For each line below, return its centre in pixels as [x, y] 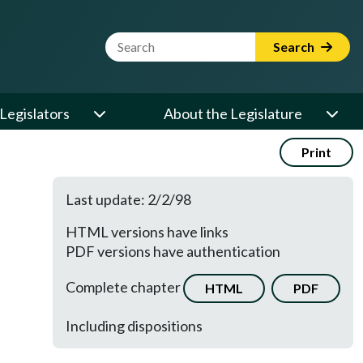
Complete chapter [124, 286]
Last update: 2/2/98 [128, 199]
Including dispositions [134, 326]
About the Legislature [233, 113]
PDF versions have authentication [173, 251]
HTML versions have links [147, 232]
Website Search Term [173, 41]
